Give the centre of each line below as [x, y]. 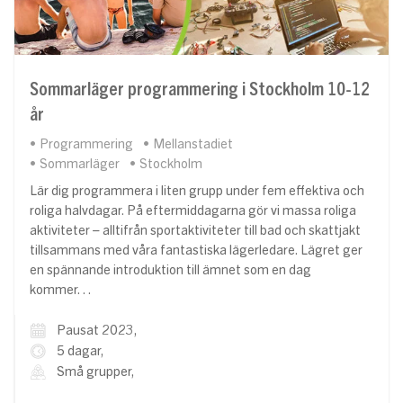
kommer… [61, 290]
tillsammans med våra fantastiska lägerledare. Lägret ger [196, 251]
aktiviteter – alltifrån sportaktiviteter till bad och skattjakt [195, 231]
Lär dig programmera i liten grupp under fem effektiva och [197, 191]
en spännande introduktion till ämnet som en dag [170, 270]
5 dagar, [81, 351]
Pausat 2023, [97, 331]
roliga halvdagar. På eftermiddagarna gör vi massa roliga [193, 211]
